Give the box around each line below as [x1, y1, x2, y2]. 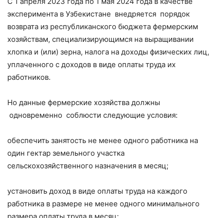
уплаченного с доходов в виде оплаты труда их [7, 59, 176, 69]
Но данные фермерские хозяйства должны [7, 97, 160, 107]
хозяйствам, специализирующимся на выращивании [7, 34, 194, 44]
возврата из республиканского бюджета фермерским [7, 21, 198, 31]
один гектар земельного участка [7, 148, 125, 158]
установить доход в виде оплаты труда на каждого [7, 186, 187, 196]
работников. [7, 72, 51, 82]
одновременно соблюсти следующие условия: [7, 110, 178, 120]
